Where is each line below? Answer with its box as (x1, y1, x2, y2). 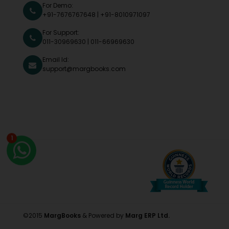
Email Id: (42, 55, 69, 64)
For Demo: (42, 1, 73, 10)
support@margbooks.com (42, 64, 126, 74)
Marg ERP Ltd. (125, 211, 170, 220)
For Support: (42, 28, 79, 37)
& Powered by (82, 211, 125, 220)
